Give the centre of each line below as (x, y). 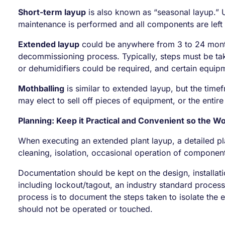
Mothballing (41, 88)
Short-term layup (52, 12)
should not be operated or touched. (85, 209)
